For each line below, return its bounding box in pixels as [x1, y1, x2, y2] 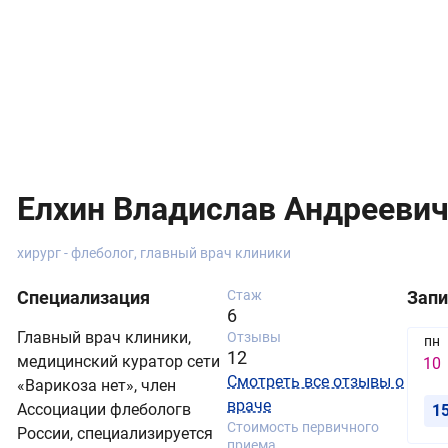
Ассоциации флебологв [17, 399, 191, 419]
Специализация [17, 286, 150, 308]
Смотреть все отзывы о [227, 371, 404, 391]
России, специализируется [17, 423, 213, 443]
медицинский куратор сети [17, 351, 220, 371]
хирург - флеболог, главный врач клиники [17, 244, 291, 261]
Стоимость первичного [227, 418, 379, 435]
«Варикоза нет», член [17, 375, 176, 395]
